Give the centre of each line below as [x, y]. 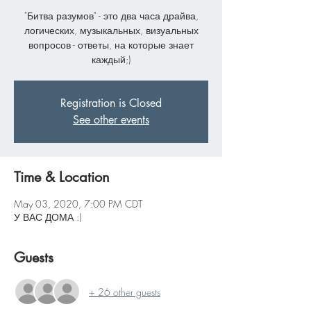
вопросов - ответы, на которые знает [111, 45]
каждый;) [111, 59]
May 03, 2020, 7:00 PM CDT [78, 204]
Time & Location [62, 177]
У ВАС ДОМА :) [48, 217]
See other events [111, 120]
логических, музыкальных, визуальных [111, 30]
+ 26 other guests [125, 292]
